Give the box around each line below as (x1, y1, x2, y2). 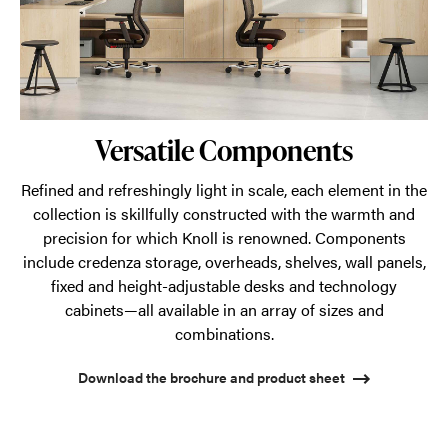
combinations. (174, 322, 274, 345)
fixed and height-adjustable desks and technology (51, 274, 397, 297)
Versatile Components (95, 131, 353, 169)
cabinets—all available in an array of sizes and (64, 298, 384, 321)
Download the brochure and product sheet (78, 366, 345, 387)
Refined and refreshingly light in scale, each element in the (21, 178, 427, 201)
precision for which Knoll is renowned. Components (42, 226, 406, 249)
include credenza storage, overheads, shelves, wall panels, (22, 250, 426, 273)
